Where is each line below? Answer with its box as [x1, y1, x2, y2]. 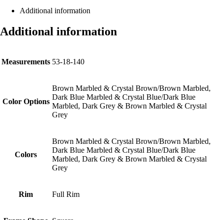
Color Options [2, 97, 50, 106]
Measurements [1, 57, 50, 66]
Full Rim [52, 190, 80, 199]
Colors [15, 150, 37, 159]
